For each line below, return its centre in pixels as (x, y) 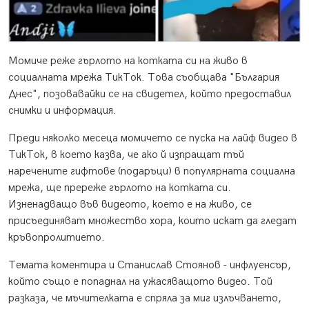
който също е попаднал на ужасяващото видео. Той (140, 282)
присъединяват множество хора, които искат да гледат (152, 221)
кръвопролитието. (57, 238)
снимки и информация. (62, 111)
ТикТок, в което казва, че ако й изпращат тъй (126, 155)
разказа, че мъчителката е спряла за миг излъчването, (145, 299)
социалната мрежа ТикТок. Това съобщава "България (144, 78)
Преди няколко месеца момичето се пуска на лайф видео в (153, 139)
